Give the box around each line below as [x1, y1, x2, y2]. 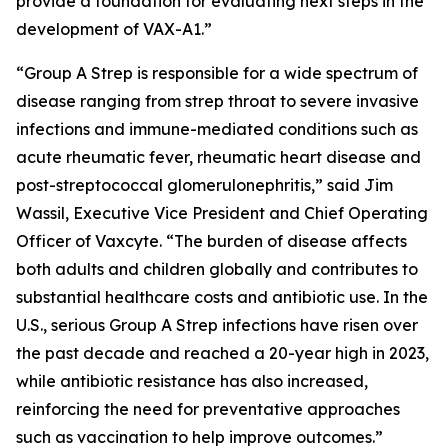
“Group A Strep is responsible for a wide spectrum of [16, 63, 418, 83]
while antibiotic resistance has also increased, [16, 371, 368, 391]
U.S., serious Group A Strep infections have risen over [16, 315, 418, 335]
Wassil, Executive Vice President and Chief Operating [16, 203, 428, 223]
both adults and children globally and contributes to [16, 259, 418, 279]
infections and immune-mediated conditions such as [16, 119, 418, 139]
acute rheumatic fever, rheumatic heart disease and [16, 147, 421, 167]
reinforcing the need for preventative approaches [16, 399, 400, 419]
